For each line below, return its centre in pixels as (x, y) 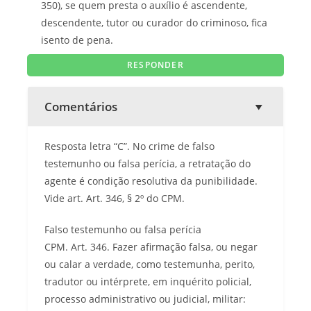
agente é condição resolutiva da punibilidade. (151, 180)
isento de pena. (77, 40)
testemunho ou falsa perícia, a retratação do (148, 163)
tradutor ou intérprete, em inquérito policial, (148, 281)
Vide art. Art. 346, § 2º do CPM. (115, 198)
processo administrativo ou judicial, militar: (145, 299)
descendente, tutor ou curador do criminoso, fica (154, 22)
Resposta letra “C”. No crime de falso (129, 146)
